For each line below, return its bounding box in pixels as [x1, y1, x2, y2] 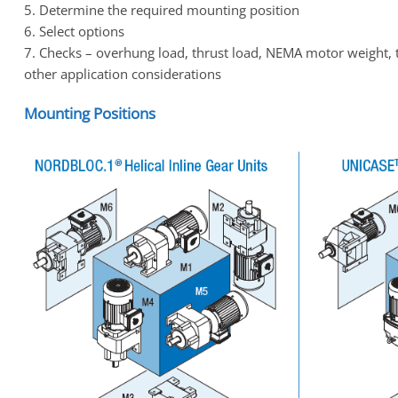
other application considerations [24, 65, 221, 84]
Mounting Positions [24, 102, 155, 123]
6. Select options [24, 22, 124, 41]
